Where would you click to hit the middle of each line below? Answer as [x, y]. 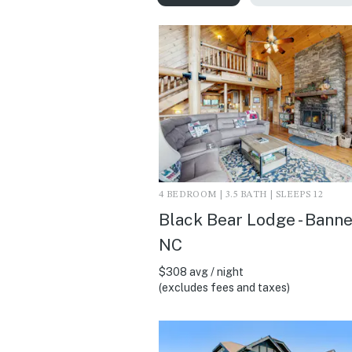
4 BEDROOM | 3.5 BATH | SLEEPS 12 [241, 194]
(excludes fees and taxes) [224, 287]
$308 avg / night [201, 271]
